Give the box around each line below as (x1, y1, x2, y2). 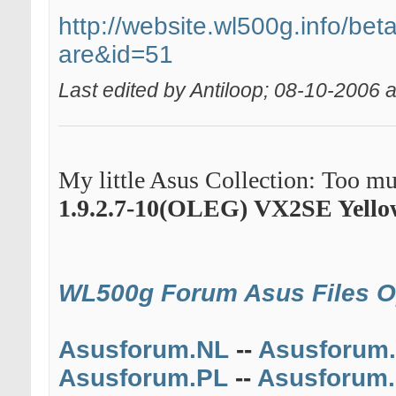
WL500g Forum (58, 279, 238, 308)
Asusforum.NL (58, 336, 229, 364)
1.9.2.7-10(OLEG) (58, 194, 247, 223)
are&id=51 (58, 41, 173, 69)
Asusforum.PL (58, 364, 228, 392)
